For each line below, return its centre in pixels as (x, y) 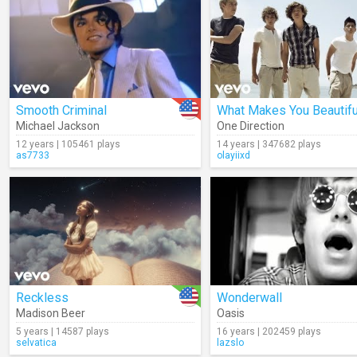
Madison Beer (51, 313)
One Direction (251, 126)
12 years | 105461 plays (68, 144)
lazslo (230, 343)
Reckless (42, 298)
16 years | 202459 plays (269, 331)
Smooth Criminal (61, 110)
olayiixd (233, 155)
